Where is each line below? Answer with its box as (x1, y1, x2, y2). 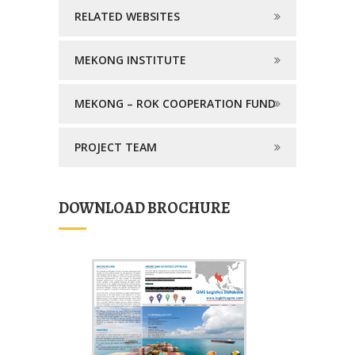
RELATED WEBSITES (74, 8, 180, 24)
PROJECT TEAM (74, 139, 157, 155)
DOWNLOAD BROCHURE (58, 197, 231, 219)
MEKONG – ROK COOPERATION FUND (74, 95, 276, 111)
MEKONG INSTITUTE (74, 52, 186, 67)
